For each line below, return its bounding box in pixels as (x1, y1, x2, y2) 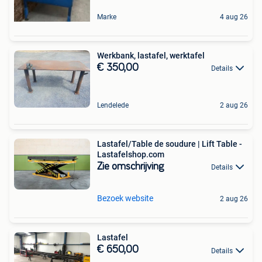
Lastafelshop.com (97, 149, 164, 159)
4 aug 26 (220, 12, 248, 21)
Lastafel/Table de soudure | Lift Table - (97, 139, 242, 149)
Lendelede (97, 101, 129, 109)
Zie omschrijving (97, 161, 164, 172)
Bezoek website (97, 194, 153, 204)
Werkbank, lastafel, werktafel (97, 50, 205, 60)
